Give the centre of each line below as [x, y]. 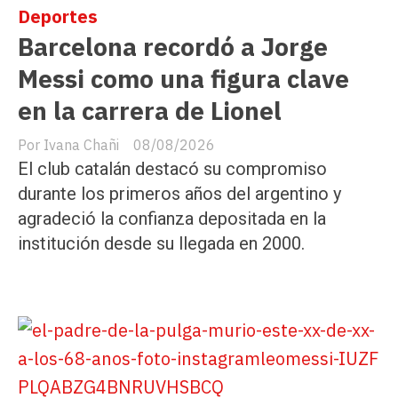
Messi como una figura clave [183, 78]
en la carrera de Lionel [150, 110]
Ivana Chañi [81, 144]
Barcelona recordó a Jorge [173, 46]
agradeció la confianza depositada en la [172, 218]
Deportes [58, 16]
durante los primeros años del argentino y [179, 193]
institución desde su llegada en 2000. [161, 243]
